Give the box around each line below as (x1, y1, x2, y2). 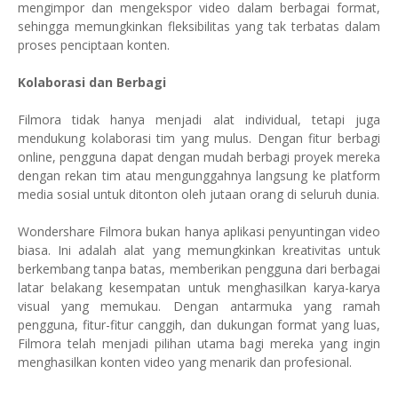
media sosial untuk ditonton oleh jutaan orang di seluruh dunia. (18, 186, 379, 203)
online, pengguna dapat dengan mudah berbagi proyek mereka (18, 148, 380, 165)
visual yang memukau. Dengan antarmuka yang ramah (18, 298, 380, 314)
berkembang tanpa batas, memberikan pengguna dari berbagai (18, 260, 380, 277)
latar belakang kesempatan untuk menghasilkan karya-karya (18, 279, 380, 296)
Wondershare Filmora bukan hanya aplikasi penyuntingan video (18, 223, 380, 240)
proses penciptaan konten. (18, 36, 170, 53)
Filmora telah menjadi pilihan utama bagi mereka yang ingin (18, 335, 380, 352)
